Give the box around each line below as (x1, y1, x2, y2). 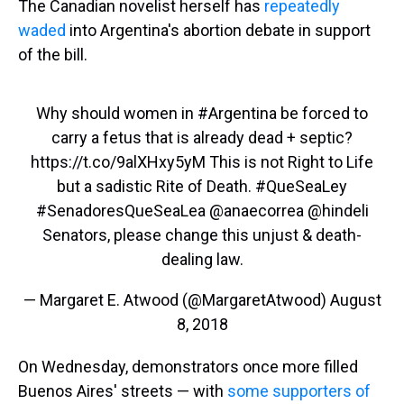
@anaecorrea (208, 201, 304, 221)
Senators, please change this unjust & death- (42, 225, 362, 245)
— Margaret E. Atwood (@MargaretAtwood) (23, 290, 330, 310)
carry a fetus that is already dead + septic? (51, 128, 353, 148)
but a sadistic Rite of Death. (57, 177, 255, 197)
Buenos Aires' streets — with (18, 381, 227, 401)
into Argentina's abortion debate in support (66, 21, 371, 41)
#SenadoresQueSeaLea (35, 201, 206, 221)
